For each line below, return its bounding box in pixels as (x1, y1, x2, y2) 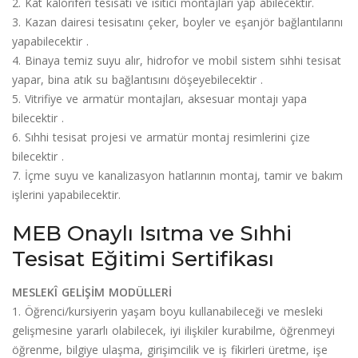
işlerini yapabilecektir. (12, 186, 121, 202)
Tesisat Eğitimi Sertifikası (12, 245, 274, 272)
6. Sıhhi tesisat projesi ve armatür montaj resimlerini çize (12, 129, 310, 145)
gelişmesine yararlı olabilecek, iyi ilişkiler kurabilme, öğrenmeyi (12, 322, 335, 338)
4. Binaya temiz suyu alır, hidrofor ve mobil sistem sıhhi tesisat (12, 52, 341, 68)
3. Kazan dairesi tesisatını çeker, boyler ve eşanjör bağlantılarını (12, 14, 343, 30)
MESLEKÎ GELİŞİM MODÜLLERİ (12, 284, 172, 300)
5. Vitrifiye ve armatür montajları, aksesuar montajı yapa (12, 90, 307, 106)
